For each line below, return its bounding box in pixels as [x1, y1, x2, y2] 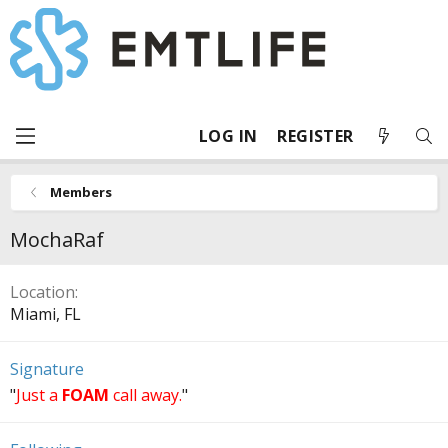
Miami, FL [10, 303, 81, 325]
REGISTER [277, 125, 354, 147]
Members [49, 183, 112, 201]
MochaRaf [10, 226, 104, 253]
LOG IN [199, 125, 258, 147]
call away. [109, 384, 182, 406]
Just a [16, 384, 62, 406]
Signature [10, 358, 84, 380]
